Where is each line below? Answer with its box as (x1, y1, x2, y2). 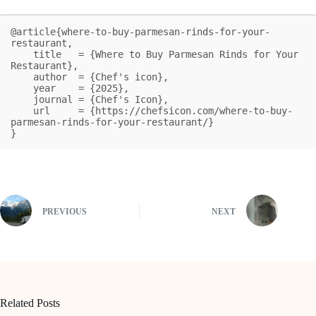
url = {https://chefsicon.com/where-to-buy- (11, 104, 33, 116)
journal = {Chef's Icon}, (11, 93, 33, 105)
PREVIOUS (42, 206, 87, 217)
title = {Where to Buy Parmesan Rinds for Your (11, 48, 33, 60)
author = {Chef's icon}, (11, 71, 33, 83)
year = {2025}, (11, 82, 33, 94)
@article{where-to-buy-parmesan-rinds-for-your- (11, 25, 270, 37)
